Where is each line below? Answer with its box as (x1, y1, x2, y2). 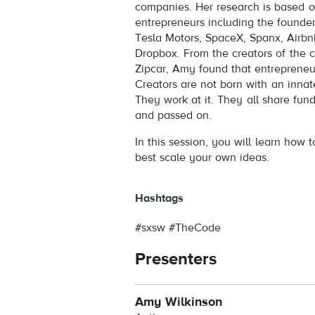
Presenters (135, 248, 217, 271)
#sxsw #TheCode (135, 221, 221, 236)
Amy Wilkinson (135, 294, 223, 311)
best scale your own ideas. (135, 150, 270, 165)
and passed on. (135, 108, 212, 122)
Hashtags (135, 191, 184, 206)
